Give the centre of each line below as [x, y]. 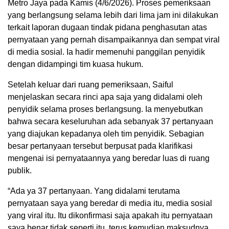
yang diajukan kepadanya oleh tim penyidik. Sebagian [106, 134]
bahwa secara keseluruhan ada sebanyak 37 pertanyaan [110, 122]
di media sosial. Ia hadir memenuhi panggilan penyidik [106, 52]
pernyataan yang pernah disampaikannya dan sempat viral [114, 40]
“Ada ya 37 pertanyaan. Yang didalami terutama [94, 191]
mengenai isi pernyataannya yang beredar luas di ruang [109, 158]
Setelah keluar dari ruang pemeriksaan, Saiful [90, 85]
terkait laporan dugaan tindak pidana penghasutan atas [107, 28]
